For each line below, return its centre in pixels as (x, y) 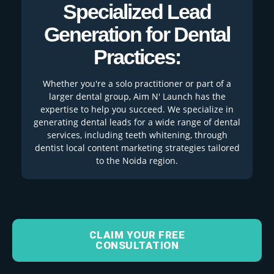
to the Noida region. (137, 161)
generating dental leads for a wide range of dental (137, 122)
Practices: (137, 57)
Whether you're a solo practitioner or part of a (137, 84)
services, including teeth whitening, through (137, 135)
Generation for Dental (137, 34)
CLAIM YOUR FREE (137, 235)
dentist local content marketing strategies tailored (137, 148)
